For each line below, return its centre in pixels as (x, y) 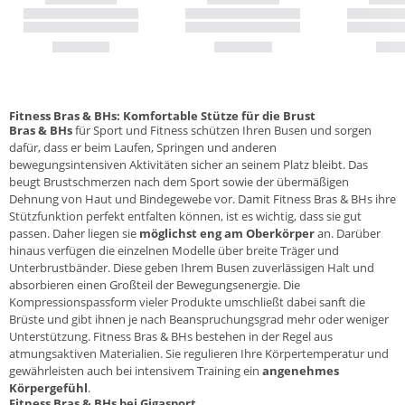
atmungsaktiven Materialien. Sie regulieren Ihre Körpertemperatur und (199, 353)
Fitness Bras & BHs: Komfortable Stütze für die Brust (162, 115)
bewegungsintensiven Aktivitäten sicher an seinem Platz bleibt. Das (188, 164)
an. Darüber (348, 233)
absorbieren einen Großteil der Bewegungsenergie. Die (155, 284)
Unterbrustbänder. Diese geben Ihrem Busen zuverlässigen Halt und (192, 267)
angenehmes (301, 370)
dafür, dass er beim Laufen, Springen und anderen (143, 147)
